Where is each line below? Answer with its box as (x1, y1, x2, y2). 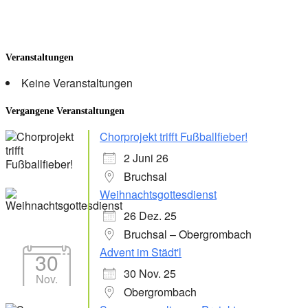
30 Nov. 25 (124, 265, 176, 281)
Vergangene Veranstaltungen (5, 106, 124, 117)
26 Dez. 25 (124, 207, 177, 223)
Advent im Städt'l (100, 243, 181, 260)
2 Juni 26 (124, 149, 168, 166)
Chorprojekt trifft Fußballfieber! (100, 128, 247, 144)
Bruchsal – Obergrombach (124, 225, 252, 242)
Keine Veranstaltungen (21, 74, 133, 91)
